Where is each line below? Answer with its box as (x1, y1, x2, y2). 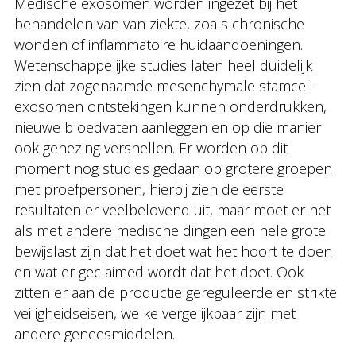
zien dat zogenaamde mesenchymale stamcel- (14, 76, 315, 96)
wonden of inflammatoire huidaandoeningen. (14, 35, 303, 55)
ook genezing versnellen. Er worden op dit (14, 138, 288, 158)
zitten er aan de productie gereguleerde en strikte (14, 283, 337, 303)
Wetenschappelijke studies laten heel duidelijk (14, 56, 312, 75)
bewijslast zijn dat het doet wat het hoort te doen (14, 242, 332, 261)
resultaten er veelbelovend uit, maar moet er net (14, 200, 331, 220)
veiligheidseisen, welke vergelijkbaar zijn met (14, 304, 296, 323)
